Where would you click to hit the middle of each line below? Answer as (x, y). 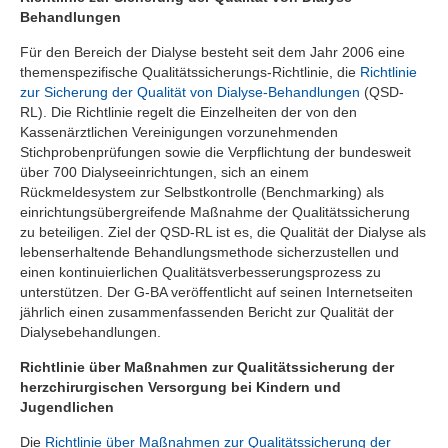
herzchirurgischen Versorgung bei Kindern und (180, 386)
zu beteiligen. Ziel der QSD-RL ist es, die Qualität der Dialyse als (223, 231)
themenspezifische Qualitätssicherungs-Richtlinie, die (190, 71)
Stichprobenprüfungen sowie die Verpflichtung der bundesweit (215, 151)
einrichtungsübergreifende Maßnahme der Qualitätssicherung (215, 211)
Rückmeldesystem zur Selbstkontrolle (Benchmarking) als (202, 191)
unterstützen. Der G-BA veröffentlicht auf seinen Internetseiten (216, 291)
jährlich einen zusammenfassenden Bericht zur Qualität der (207, 311)
